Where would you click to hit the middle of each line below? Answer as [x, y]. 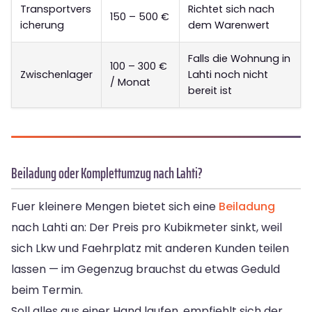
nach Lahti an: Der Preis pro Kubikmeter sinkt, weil [147, 227]
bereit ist [210, 90]
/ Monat [130, 82]
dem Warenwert [229, 25]
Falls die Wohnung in [239, 58]
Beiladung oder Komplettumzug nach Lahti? [107, 173]
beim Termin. [47, 290]
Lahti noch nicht [228, 74]
